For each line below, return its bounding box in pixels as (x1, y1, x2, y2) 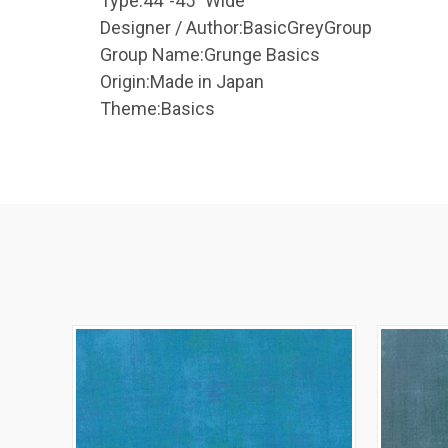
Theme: (100, 97, 161, 119)
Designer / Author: (100, 16, 243, 38)
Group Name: (100, 43, 204, 65)
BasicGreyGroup (243, 16, 372, 38)
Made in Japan (150, 70, 264, 92)
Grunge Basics (204, 43, 320, 65)
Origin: (100, 70, 150, 92)
